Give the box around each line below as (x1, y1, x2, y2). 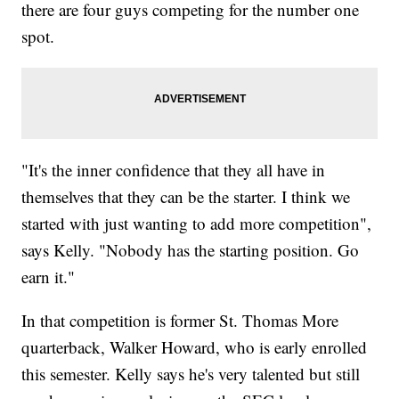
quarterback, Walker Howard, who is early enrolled (21, 335, 368, 358)
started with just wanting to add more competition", (21, 211, 372, 234)
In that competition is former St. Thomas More (21, 308, 339, 331)
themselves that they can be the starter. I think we (21, 184, 351, 208)
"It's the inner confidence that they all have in (21, 158, 326, 181)
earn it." (21, 265, 76, 288)
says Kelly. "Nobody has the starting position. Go (21, 238, 360, 261)
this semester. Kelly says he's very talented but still (21, 362, 361, 385)
